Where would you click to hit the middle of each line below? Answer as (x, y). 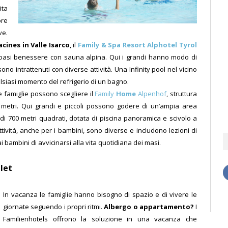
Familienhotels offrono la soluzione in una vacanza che (100, 219)
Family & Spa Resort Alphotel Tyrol (138, 45)
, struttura (182, 94)
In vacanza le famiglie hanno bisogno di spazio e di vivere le (100, 194)
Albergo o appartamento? (149, 206)
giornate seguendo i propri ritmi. (54, 206)
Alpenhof (151, 94)
